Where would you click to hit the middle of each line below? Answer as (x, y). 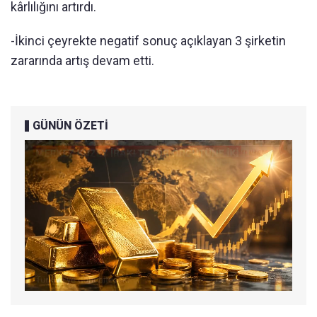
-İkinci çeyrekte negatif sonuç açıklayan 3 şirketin (148, 41)
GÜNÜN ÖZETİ (70, 126)
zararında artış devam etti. (82, 61)
